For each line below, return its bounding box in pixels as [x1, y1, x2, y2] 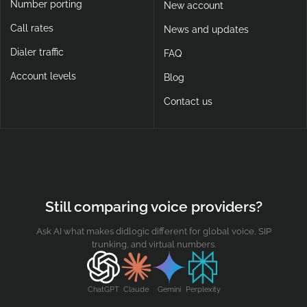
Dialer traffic [10, 47, 64, 58]
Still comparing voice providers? [45, 198, 262, 216]
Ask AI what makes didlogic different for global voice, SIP [36, 225, 271, 236]
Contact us [163, 96, 212, 108]
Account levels [10, 71, 76, 82]
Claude [123, 284, 149, 294]
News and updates [163, 24, 249, 36]
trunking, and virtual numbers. [91, 238, 216, 249]
